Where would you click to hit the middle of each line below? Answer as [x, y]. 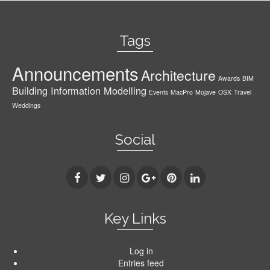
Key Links [135, 219]
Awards [229, 78]
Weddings [26, 105]
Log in [141, 251]
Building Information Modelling [79, 90]
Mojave [206, 92]
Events [159, 92]
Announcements [75, 73]
